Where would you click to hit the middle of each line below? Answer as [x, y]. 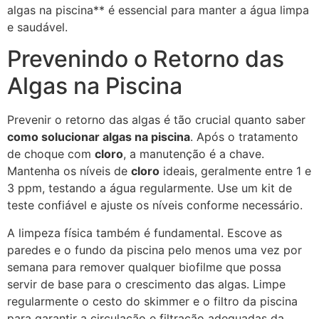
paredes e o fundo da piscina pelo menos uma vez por [155, 250]
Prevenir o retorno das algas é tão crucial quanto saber [156, 120]
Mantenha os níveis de [69, 171]
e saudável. [37, 27]
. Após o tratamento [244, 137]
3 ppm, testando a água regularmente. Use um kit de [150, 188]
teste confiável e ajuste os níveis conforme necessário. [155, 205]
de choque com [51, 154]
